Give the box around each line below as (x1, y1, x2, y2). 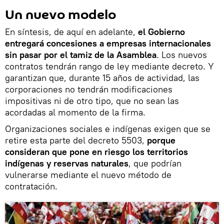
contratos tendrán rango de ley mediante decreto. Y (5, 60, 214, 72)
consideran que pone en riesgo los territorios (5, 145, 188, 157)
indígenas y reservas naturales (5, 157, 128, 169)
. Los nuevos (156, 48, 207, 60)
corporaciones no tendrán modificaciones (5, 83, 172, 95)
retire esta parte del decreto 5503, (5, 134, 147, 146)
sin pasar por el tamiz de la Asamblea (5, 48, 156, 60)
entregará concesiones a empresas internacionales (5, 37, 211, 49)
